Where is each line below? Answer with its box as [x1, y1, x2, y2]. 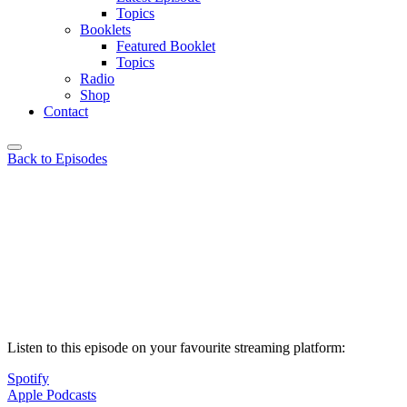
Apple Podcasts [7, 387, 96, 402]
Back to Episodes [7, 151, 107, 166]
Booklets [80, 22, 131, 37]
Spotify [7, 371, 49, 386]
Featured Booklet [116, 38, 215, 54]
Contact [44, 104, 88, 119]
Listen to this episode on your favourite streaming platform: [7, 340, 345, 355]
